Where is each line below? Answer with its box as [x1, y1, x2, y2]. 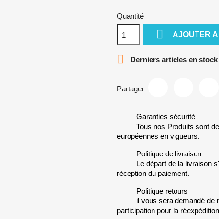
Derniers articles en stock [129, 55, 218, 64]
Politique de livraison [136, 150, 201, 158]
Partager [117, 84, 144, 93]
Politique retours [136, 187, 188, 195]
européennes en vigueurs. [117, 132, 199, 140]
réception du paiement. [117, 169, 189, 177]
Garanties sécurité [136, 112, 195, 121]
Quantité [117, 12, 144, 20]
